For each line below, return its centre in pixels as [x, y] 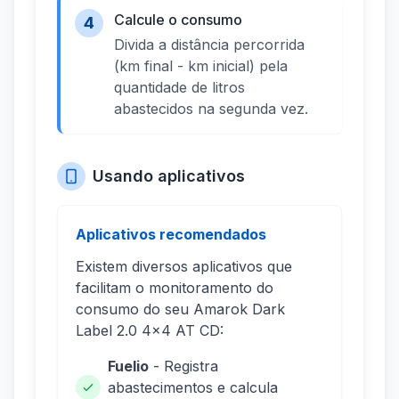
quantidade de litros [179, 88]
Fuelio [128, 366]
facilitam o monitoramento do [175, 288]
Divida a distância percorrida [209, 45]
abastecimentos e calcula [193, 388]
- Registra [183, 366]
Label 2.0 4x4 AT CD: [150, 331]
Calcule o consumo [178, 20]
